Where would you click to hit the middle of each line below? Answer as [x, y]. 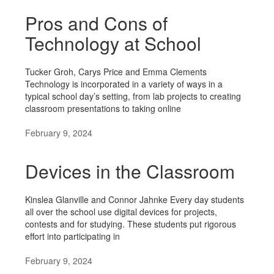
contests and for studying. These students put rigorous [131, 224]
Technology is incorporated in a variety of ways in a [124, 84]
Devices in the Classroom [130, 171]
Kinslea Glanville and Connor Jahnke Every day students [135, 199]
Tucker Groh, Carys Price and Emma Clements [116, 72]
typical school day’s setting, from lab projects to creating [133, 96]
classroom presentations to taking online [103, 108]
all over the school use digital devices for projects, [121, 212]
